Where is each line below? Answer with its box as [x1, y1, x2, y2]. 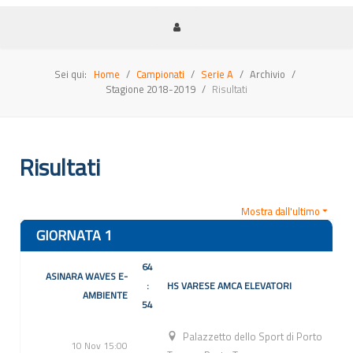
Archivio [249, 65, 288, 82]
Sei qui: [54, 65, 91, 82]
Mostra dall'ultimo [240, 203, 320, 220]
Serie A [200, 65, 233, 82]
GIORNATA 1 [36, 225, 112, 247]
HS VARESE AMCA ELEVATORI [167, 278, 292, 294]
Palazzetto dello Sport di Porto [183, 329, 323, 345]
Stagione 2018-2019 [106, 80, 198, 97]
